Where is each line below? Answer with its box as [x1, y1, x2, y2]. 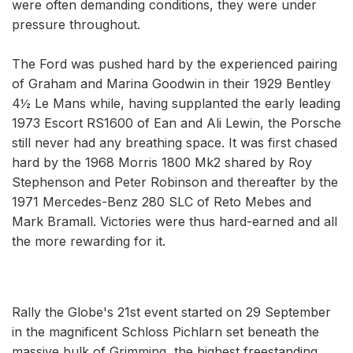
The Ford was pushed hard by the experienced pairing [12, 55, 337, 72]
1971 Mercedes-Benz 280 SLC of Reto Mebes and [12, 193, 311, 210]
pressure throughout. [12, 16, 140, 32]
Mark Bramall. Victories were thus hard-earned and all [12, 213, 337, 229]
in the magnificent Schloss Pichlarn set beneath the [12, 323, 319, 340]
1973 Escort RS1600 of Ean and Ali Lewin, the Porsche [12, 114, 341, 131]
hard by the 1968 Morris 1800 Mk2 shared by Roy [12, 154, 312, 170]
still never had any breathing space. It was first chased [12, 134, 337, 150]
